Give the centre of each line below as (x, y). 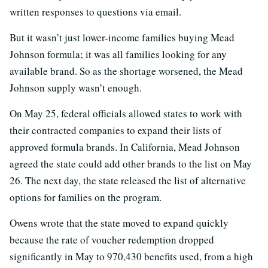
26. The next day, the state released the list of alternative (128, 181)
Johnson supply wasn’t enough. (76, 88)
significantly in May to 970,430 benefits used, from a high (131, 257)
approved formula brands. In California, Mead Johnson (125, 147)
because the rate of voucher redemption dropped (112, 240)
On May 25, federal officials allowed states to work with (126, 114)
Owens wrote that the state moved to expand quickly (119, 223)
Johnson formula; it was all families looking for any (118, 54)
